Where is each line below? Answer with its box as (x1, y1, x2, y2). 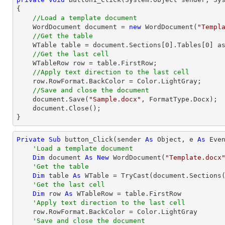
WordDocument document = (33, 23, 129, 31)
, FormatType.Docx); (141, 95, 217, 103)
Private (17, 136, 45, 143)
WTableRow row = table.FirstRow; (17, 59, 33, 67)
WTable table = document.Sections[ (33, 41, 165, 49)
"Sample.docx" (89, 95, 141, 103)
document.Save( (33, 95, 89, 103)
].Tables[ (169, 41, 205, 49)
